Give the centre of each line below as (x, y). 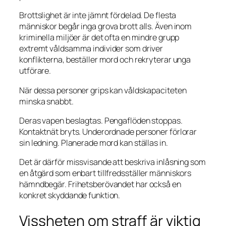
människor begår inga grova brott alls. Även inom (106, 26)
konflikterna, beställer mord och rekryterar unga (105, 60)
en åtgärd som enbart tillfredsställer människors (105, 173)
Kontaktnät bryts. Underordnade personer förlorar (108, 131)
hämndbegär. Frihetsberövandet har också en (100, 184)
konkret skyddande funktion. (70, 195)
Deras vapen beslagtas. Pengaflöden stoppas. (101, 120)
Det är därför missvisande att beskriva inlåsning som (112, 162)
